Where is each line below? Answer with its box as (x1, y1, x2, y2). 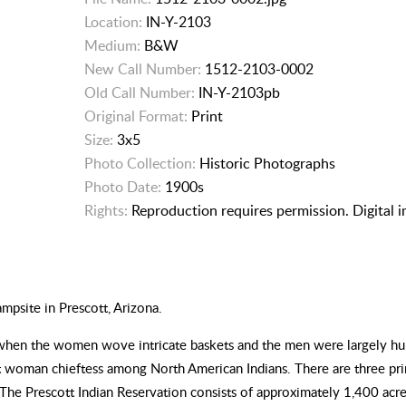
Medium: (84, 35, 140, 55)
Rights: (84, 200, 128, 220)
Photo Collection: (84, 153, 196, 173)
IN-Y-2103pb (195, 82, 280, 102)
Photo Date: (84, 177, 161, 197)
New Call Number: (84, 59, 201, 79)
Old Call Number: (84, 82, 195, 102)
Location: (84, 12, 142, 32)
